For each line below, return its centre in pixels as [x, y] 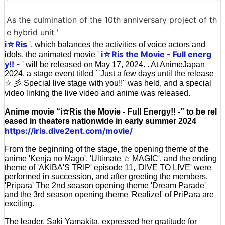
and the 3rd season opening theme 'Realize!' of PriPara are [109, 194]
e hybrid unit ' [33, 32]
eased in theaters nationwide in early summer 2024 [100, 121]
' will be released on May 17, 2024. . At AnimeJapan [113, 64]
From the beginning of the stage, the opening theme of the [107, 149]
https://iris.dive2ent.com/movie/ [69, 130]
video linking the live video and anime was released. [97, 93]
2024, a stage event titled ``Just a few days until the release [109, 73]
